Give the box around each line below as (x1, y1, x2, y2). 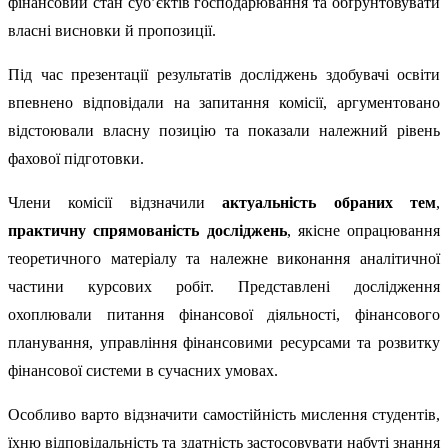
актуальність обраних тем (222, 194, 437, 211)
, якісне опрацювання (286, 222, 440, 239)
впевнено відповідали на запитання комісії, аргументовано (8, 94, 440, 111)
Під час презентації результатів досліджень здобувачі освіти (8, 66, 440, 83)
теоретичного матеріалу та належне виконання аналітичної (8, 250, 440, 267)
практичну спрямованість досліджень (8, 222, 287, 239)
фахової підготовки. (8, 150, 144, 167)
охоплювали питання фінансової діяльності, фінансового (8, 306, 440, 323)
